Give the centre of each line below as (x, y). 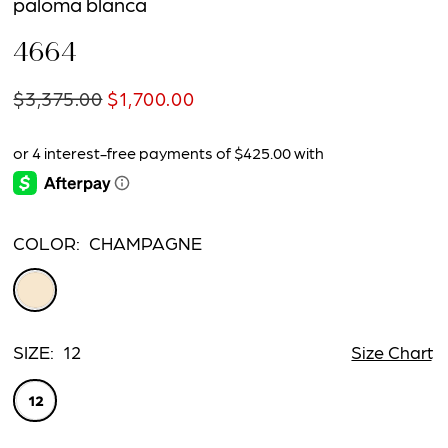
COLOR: (47, 242)
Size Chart (392, 352)
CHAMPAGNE (146, 242)
